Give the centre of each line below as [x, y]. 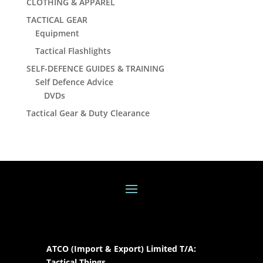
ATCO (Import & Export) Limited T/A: [121, 248]
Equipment [57, 33]
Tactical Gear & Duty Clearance [88, 113]
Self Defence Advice [74, 82]
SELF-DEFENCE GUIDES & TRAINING [95, 68]
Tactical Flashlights [73, 51]
